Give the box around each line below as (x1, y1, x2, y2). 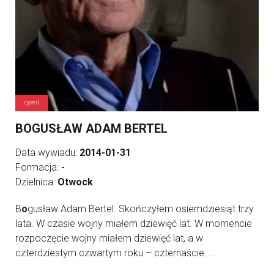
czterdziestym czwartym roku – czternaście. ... (15, 247, 217, 259)
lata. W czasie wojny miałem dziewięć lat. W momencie (15, 218, 252, 230)
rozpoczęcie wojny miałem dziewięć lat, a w (15, 232, 203, 245)
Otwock (57, 176, 93, 188)
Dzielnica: (15, 176, 57, 188)
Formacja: (15, 161, 61, 174)
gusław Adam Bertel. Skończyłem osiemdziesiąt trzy (28, 203, 254, 215)
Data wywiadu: (15, 147, 80, 159)
